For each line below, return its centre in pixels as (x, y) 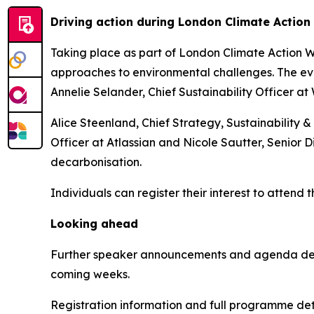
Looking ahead (94, 223)
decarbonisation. (96, 162)
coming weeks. (90, 274)
